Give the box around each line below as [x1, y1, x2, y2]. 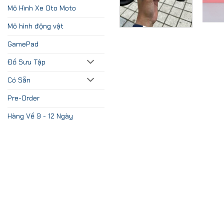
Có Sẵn [7, 75, 30, 84]
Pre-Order [7, 93, 39, 102]
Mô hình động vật [7, 21, 63, 30]
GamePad [7, 39, 38, 48]
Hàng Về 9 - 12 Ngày [7, 111, 73, 120]
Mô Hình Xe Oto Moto [7, 3, 76, 12]
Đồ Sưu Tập [7, 57, 45, 66]
